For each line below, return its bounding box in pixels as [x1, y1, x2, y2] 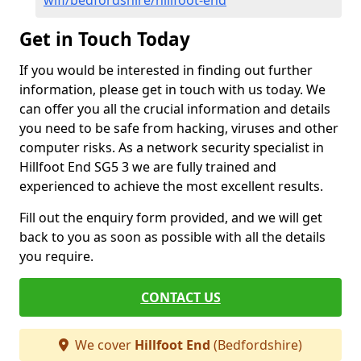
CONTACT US [140, 288, 221, 306]
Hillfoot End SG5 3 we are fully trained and [19, 158, 276, 176]
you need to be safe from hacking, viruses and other [19, 119, 338, 137]
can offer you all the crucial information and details [19, 100, 330, 118]
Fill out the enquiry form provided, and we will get [19, 209, 322, 226]
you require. [19, 247, 97, 265]
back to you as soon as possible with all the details [19, 228, 326, 246]
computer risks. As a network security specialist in [19, 139, 324, 156]
